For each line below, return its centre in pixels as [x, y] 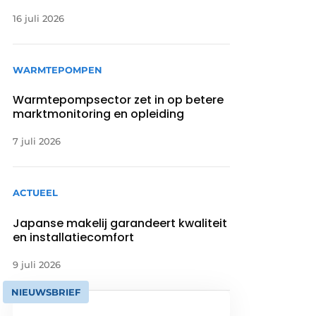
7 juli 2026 [37, 141]
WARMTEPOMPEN [58, 70]
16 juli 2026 [39, 19]
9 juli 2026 [37, 264]
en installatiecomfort [75, 237]
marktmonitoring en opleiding [99, 114]
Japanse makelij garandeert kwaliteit [120, 223]
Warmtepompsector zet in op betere [119, 100]
